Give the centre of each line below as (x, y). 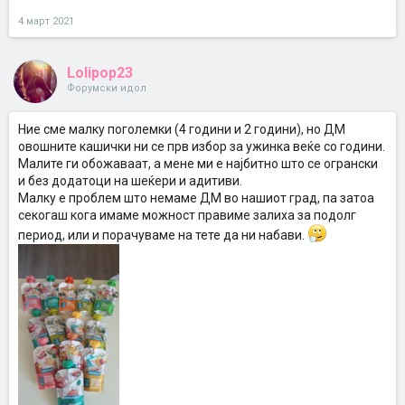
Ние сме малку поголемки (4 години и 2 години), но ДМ (182, 129)
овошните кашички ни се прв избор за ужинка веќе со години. (202, 146)
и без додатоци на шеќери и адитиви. (130, 181)
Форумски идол (107, 88)
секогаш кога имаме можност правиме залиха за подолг (187, 215)
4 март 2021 (46, 21)
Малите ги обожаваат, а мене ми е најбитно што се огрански (198, 164)
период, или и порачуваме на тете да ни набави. (163, 235)
